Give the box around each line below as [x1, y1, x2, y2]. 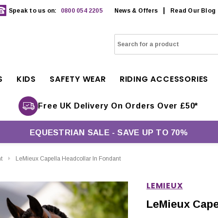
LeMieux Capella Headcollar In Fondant [16, 155, 121, 162]
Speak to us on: [9, 7, 58, 14]
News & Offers [114, 7, 158, 14]
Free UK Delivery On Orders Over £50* [38, 102, 199, 110]
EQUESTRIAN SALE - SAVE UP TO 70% [30, 128, 188, 137]
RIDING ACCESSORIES [119, 73, 209, 85]
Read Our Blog [170, 7, 216, 14]
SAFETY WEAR [50, 73, 106, 85]
